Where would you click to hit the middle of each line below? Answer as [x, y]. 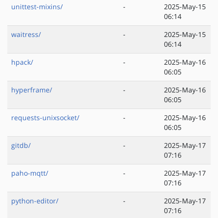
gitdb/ [21, 145]
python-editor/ [35, 201]
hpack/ [22, 62]
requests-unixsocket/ [45, 118]
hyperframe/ [32, 90]
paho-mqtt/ [30, 173]
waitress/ [26, 35]
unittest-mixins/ [37, 7]
